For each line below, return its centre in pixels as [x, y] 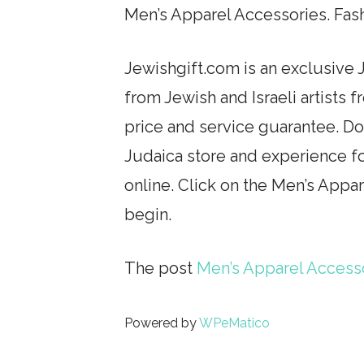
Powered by [162, 323]
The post [161, 269]
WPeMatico [235, 323]
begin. [148, 215]
